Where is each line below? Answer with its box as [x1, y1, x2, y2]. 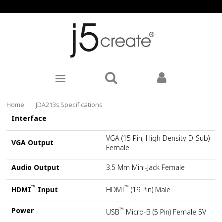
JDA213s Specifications [36, 100, 103, 110]
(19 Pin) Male [129, 185, 171, 195]
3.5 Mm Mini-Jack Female [106, 163, 185, 172]
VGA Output [11, 138, 54, 148]
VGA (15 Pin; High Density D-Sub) [106, 133, 210, 143]
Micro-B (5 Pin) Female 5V [124, 207, 207, 217]
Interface [11, 113, 47, 123]
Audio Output [11, 163, 60, 172]
